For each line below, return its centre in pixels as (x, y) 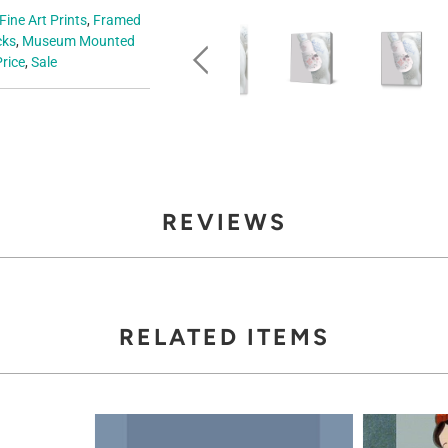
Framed (117, 19)
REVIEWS (224, 221)
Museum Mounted (78, 40)
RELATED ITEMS (224, 337)
